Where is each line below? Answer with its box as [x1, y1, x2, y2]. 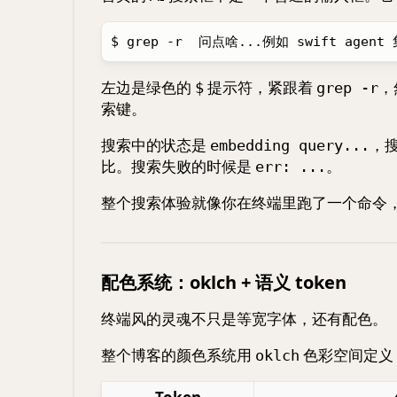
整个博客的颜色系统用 [101, 345, 255, 365]
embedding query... [210, 136, 370, 154]
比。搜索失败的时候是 [101, 156, 255, 176]
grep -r [316, 79, 378, 97]
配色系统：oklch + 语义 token [101, 270, 346, 294]
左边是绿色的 [101, 77, 195, 97]
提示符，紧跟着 [204, 77, 316, 97]
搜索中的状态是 [101, 135, 210, 155]
